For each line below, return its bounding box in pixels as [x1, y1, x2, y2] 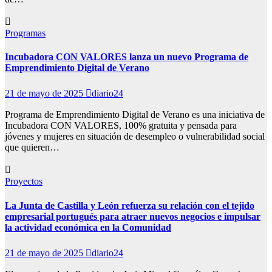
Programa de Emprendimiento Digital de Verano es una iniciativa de [5, 109, 265, 120]
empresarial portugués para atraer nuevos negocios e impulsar [5, 211, 260, 222]
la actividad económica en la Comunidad [5, 222, 171, 233]
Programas [5, 27, 46, 38]
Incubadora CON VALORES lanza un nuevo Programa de [5, 52, 248, 63]
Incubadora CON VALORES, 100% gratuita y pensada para [5, 120, 237, 131]
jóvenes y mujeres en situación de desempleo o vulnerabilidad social [5, 131, 265, 142]
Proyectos [5, 176, 42, 187]
